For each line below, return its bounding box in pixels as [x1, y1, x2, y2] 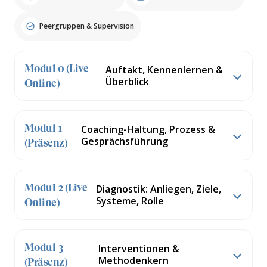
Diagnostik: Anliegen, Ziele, [96, 182, 221, 195]
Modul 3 [24, 240, 63, 253]
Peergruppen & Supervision [39, 21, 134, 32]
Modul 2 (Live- [24, 181, 91, 194]
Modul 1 [24, 121, 63, 134]
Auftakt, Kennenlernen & [105, 63, 223, 76]
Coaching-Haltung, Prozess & [81, 122, 216, 136]
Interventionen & [98, 241, 179, 255]
